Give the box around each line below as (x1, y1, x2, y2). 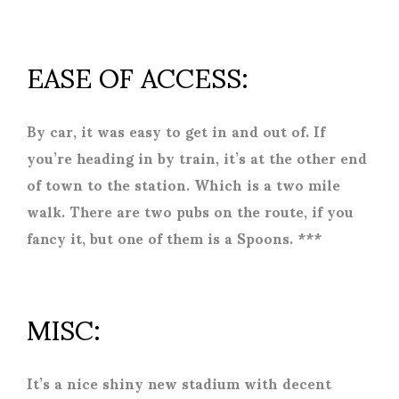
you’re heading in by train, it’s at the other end (27, 135, 367, 178)
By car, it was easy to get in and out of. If (27, 109, 325, 151)
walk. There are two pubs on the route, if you (27, 189, 354, 232)
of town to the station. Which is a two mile (27, 162, 340, 205)
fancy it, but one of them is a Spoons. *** (27, 216, 322, 258)
